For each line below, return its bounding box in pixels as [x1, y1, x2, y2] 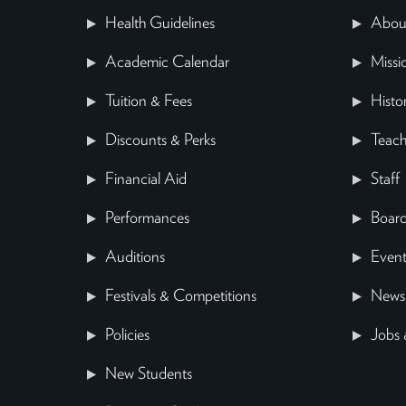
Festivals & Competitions [105, 288, 256, 305]
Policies [105, 327, 150, 344]
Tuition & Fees [105, 93, 192, 111]
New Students [105, 366, 192, 383]
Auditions [105, 249, 165, 266]
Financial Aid [105, 171, 187, 188]
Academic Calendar [105, 54, 229, 72]
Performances [105, 210, 189, 227]
